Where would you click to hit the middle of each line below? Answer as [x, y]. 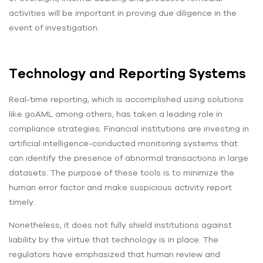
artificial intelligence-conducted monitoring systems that [123, 144]
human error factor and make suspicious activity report [120, 188]
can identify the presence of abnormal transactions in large [129, 158]
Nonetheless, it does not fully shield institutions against [120, 225]
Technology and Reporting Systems [127, 74]
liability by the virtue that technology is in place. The [114, 240]
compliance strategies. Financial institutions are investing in [129, 129]
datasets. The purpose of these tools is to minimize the [122, 173]
